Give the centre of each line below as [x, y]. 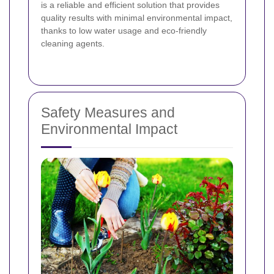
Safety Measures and [108, 112]
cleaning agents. [73, 43]
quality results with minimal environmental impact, [137, 17]
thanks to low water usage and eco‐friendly [124, 30]
